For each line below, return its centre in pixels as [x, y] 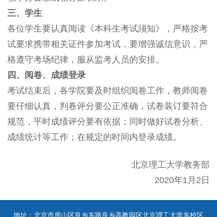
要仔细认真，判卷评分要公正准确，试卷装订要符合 [108, 106]
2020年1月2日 [182, 180]
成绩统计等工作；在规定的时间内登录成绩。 [94, 137]
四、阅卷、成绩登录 [46, 75]
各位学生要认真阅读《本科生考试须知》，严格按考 [108, 28]
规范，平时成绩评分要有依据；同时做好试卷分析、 [108, 121]
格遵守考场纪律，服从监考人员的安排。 [86, 59]
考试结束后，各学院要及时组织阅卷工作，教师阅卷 [108, 90]
